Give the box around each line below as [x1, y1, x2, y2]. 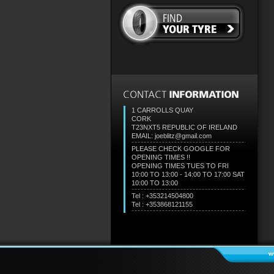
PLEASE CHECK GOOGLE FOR [131, 145, 230, 152]
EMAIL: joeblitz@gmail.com [131, 132, 212, 139]
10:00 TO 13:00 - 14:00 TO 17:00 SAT [131, 171, 245, 178]
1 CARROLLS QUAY [131, 106, 193, 114]
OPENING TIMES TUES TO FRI [131, 162, 229, 169]
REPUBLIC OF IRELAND [161, 124, 237, 131]
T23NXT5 [131, 124, 162, 131]
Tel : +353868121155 [131, 201, 193, 208]
